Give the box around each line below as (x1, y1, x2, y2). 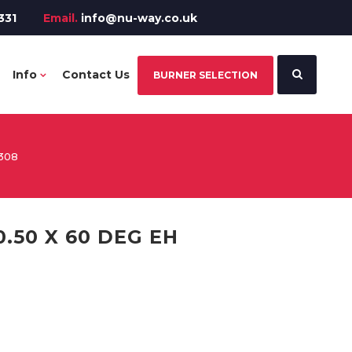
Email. (40, 11, 81, 25)
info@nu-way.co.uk (81, 11, 197, 25)
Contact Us (62, 68, 130, 82)
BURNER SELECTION (153, 69, 258, 81)
